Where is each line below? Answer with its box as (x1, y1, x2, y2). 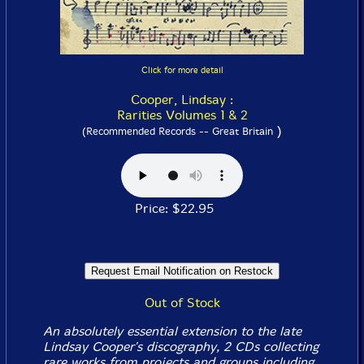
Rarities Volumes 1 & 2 (116, 107, 248, 123)
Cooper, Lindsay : (131, 92, 233, 107)
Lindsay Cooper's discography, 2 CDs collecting (42, 339, 318, 354)
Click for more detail (141, 65, 223, 76)
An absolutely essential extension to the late (42, 323, 301, 339)
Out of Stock (144, 295, 220, 310)
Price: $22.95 (134, 201, 230, 216)
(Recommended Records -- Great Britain (82, 125, 273, 137)
